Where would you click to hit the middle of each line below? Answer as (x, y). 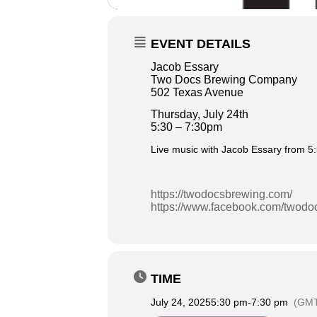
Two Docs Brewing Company (224, 80)
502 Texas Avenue (197, 92)
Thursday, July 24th (200, 114)
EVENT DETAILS (201, 44)
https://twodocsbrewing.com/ (221, 194)
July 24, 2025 (181, 302)
